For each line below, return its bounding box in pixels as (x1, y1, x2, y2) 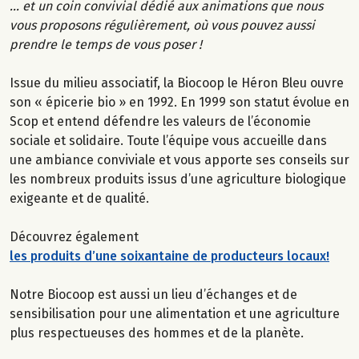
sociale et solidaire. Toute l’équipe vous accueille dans (10, 132, 327, 148)
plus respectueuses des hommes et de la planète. (10, 325, 304, 341)
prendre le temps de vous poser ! (10, 36, 202, 52)
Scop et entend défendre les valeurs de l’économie (10, 113, 311, 129)
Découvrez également (10, 228, 139, 244)
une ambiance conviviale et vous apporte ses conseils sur (10, 151, 349, 167)
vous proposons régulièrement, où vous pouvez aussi (10, 17, 315, 33)
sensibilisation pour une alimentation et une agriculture (10, 305, 340, 321)
